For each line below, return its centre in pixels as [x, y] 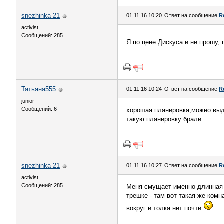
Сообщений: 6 [39, 109]
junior [28, 101]
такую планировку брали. [165, 119]
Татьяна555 [39, 89]
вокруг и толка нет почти [165, 208]
